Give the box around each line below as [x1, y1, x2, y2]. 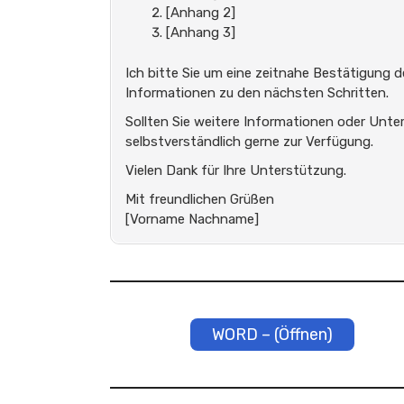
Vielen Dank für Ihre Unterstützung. [125, 161, 346, 179]
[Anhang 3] [166, 24, 235, 41]
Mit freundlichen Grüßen [125, 190, 274, 207]
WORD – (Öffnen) [212, 324, 333, 344]
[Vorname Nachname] [125, 210, 259, 227]
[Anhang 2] [166, 5, 235, 21]
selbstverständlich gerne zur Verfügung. [125, 133, 373, 150]
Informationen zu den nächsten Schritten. [125, 84, 389, 101]
